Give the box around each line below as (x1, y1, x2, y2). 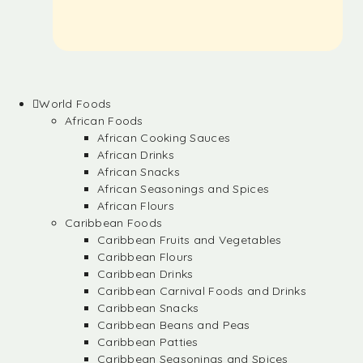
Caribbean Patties (97, 335, 199, 349)
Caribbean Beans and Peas (97, 318, 250, 332)
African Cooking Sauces (97, 130, 231, 145)
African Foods (65, 113, 143, 128)
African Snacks (97, 164, 180, 179)
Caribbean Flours (97, 250, 194, 264)
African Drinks (97, 147, 174, 162)
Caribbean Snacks (97, 301, 199, 315)
